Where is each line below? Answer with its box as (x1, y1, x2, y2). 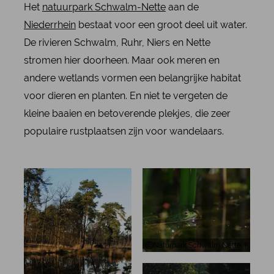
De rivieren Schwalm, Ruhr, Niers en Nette (23, 37, 210, 49)
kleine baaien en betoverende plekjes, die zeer (23, 108, 231, 120)
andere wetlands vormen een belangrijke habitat (23, 72, 241, 84)
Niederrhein (23, 19, 76, 31)
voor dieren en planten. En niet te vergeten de (23, 90, 228, 102)
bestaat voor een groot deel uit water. (75, 19, 247, 31)
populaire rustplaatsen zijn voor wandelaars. (23, 125, 224, 138)
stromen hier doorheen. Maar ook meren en (23, 54, 220, 67)
